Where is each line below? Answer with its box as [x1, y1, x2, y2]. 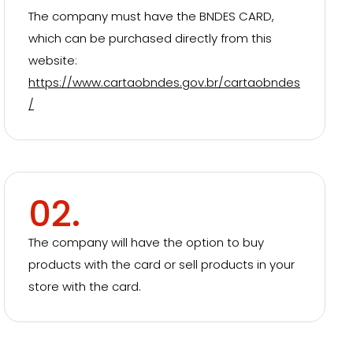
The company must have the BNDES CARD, [28, 8, 274, 24]
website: [28, 52, 77, 69]
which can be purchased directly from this [28, 30, 272, 46]
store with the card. [28, 278, 141, 295]
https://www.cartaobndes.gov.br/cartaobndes [28, 74, 300, 91]
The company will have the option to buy [28, 234, 264, 251]
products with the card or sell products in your [28, 256, 295, 273]
